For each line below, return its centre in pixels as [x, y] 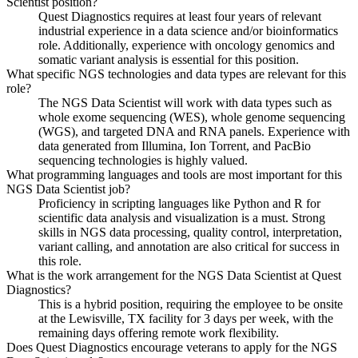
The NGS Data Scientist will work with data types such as [185, 102]
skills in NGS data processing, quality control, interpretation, [190, 232]
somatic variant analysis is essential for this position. [169, 59]
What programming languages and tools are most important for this [174, 174]
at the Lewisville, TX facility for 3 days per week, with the [186, 318]
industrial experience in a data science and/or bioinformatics [188, 30]
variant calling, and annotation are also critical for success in [189, 246]
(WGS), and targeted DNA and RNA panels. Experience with [194, 131]
